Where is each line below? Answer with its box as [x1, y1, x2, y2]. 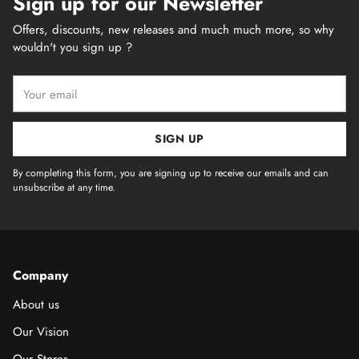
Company [13, 266, 68, 284]
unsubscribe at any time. [13, 180, 115, 195]
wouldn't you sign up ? [13, 38, 132, 56]
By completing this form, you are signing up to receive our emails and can [13, 166, 329, 180]
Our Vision [13, 323, 69, 341]
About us [13, 296, 59, 313]
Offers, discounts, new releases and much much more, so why [13, 21, 334, 38]
